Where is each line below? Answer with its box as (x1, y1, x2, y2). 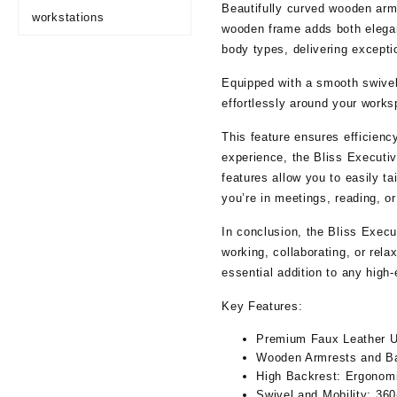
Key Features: (222, 300, 303, 313)
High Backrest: (256, 370, 341, 383)
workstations (32, 11, 105, 24)
